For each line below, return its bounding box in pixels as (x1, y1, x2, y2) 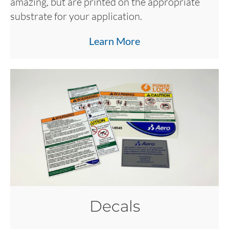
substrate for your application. (10, 10, 142, 23)
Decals (89, 197, 140, 216)
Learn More (89, 35, 140, 48)
